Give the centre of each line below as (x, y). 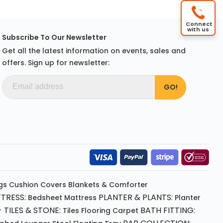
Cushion (24, 185)
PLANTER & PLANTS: (136, 198)
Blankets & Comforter (108, 185)
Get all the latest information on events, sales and (94, 51)
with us (198, 29)
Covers (53, 185)
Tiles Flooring (87, 211)
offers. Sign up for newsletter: (56, 62)
